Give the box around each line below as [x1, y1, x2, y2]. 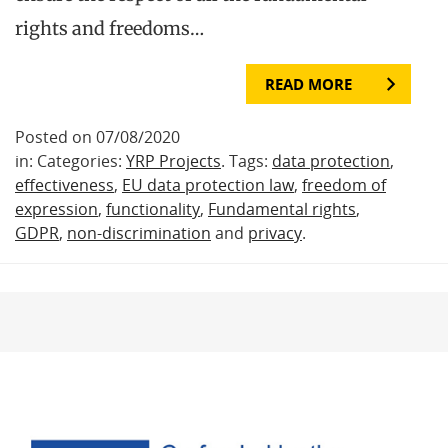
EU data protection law [122, 174, 294, 197]
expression [15, 198, 98, 221]
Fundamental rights [208, 198, 356, 221]
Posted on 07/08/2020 [15, 126, 180, 149]
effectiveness [15, 174, 114, 197]
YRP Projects [126, 150, 221, 173]
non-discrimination [67, 222, 211, 245]
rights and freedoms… [15, 17, 204, 41]
